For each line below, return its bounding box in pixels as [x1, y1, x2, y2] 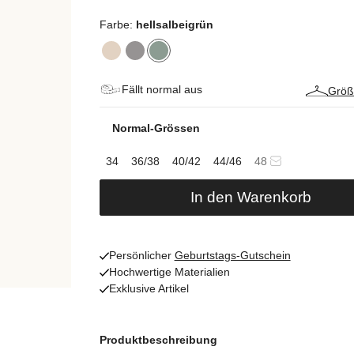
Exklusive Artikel [108, 282, 189, 295]
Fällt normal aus [121, 83, 202, 96]
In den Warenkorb [190, 189, 312, 205]
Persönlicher [108, 249, 175, 262]
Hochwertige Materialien [108, 265, 230, 278]
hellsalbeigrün [135, 18, 213, 31]
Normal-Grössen [111, 122, 200, 134]
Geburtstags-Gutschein [174, 249, 291, 262]
